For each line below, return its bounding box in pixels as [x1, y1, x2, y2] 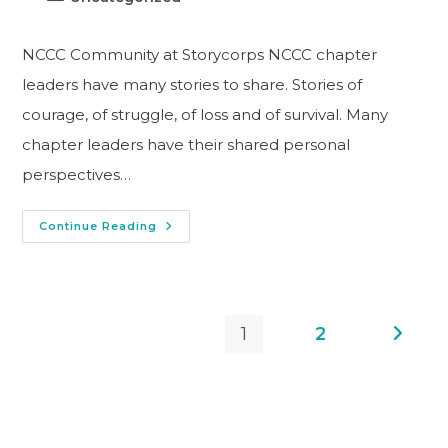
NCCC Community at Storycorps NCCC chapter [22, 45, 378, 65]
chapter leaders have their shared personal [22, 135, 351, 155]
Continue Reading [39, 219, 158, 234]
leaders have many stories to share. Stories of [22, 75, 363, 95]
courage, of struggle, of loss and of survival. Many [22, 105, 389, 125]
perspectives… [22, 165, 132, 185]
